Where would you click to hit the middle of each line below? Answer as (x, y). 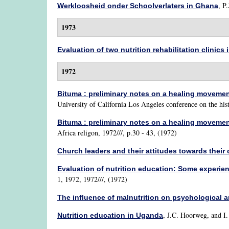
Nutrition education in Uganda (110, 215)
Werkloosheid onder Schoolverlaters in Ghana (138, 6)
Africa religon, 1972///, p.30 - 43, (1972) (117, 133)
